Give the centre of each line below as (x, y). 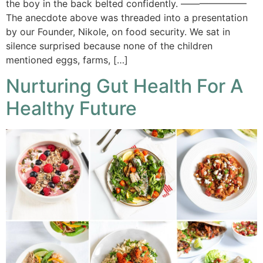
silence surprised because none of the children (109, 46)
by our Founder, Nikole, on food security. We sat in (118, 32)
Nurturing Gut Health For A (124, 86)
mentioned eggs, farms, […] (67, 60)
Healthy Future (71, 109)
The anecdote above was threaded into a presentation (127, 18)
